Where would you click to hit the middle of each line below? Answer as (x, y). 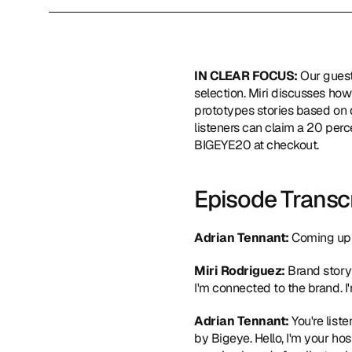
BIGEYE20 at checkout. (257, 145)
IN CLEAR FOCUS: (247, 76)
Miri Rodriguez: (240, 271)
